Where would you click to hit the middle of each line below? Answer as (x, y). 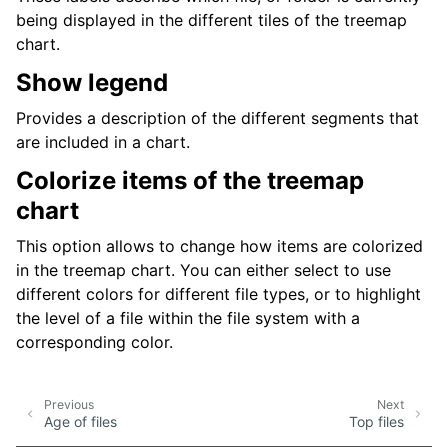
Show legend (92, 83)
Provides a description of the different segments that (217, 118)
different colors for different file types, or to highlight (218, 294)
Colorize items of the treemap (190, 181)
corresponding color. (94, 342)
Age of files (80, 422)
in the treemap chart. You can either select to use (203, 270)
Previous (69, 405)
